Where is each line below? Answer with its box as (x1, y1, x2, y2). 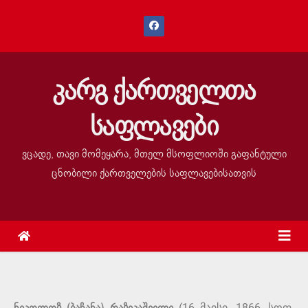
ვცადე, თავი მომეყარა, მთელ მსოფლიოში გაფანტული (21, 146, 287, 162)
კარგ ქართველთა (52, 72, 256, 109)
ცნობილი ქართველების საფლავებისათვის (52, 166, 256, 181)
